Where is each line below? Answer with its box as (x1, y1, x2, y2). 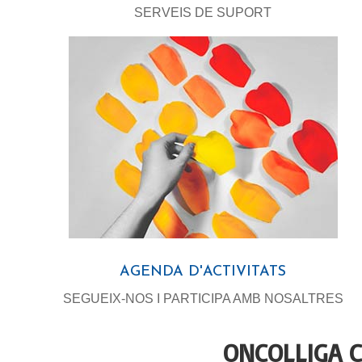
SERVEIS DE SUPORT (134, 5, 272, 19)
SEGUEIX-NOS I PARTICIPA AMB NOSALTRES (62, 291, 343, 305)
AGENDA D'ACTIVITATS (120, 263, 287, 280)
